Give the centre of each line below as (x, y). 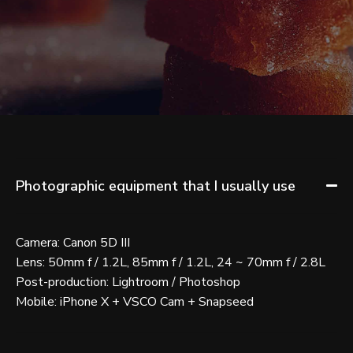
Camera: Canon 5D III (73, 242)
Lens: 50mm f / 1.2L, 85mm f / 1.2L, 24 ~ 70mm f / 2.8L (171, 262)
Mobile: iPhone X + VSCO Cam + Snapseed (135, 301)
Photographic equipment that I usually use (156, 186)
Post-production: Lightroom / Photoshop (128, 282)
